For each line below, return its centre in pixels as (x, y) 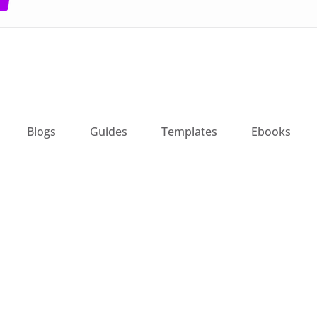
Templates (189, 131)
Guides (108, 131)
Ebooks (271, 131)
